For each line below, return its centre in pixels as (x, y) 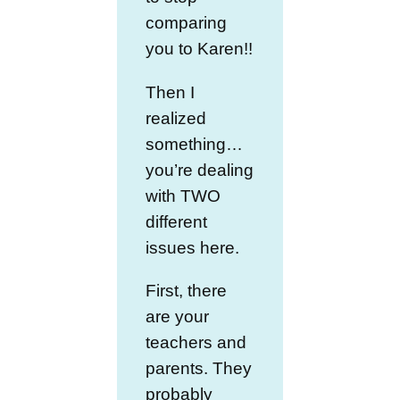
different (177, 221)
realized (176, 118)
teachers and (196, 342)
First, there (187, 290)
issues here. (193, 247)
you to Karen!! (200, 49)
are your (178, 316)
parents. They (199, 368)
